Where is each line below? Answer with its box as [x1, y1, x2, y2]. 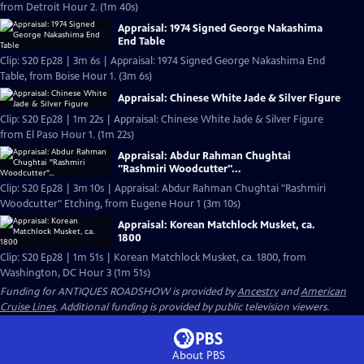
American [301, 285, 346, 298]
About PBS [171, 349, 225, 362]
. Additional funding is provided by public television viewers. [55, 301, 329, 314]
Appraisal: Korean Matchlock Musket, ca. [118, 218, 315, 232]
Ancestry [237, 285, 278, 298]
